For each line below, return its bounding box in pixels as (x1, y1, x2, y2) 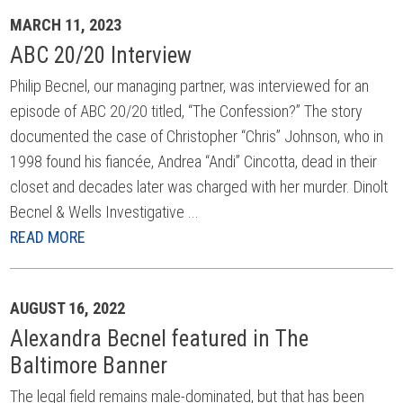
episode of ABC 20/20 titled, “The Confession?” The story (10, 102, 363, 121)
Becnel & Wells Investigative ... (10, 202, 200, 221)
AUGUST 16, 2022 (10, 299, 126, 318)
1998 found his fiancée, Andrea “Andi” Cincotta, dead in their (10, 152, 378, 171)
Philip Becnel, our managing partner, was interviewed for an (10, 76, 370, 95)
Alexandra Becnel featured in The (10, 326, 309, 352)
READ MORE (10, 228, 86, 246)
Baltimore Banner (10, 353, 168, 379)
